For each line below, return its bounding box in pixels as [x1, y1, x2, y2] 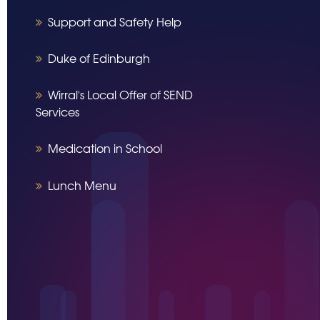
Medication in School [48, 139, 162, 157]
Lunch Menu [48, 176, 116, 194]
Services [36, 103, 79, 121]
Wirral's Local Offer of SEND [48, 86, 193, 104]
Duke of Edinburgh [48, 49, 150, 66]
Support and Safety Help [48, 12, 181, 30]
